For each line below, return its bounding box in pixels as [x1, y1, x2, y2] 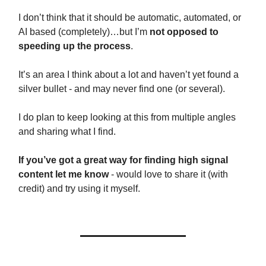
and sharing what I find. [18, 126, 116, 137]
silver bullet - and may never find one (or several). [18, 83, 225, 94]
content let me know [18, 169, 109, 179]
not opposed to [150, 26, 218, 37]
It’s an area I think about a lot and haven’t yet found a [18, 69, 239, 80]
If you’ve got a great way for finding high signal [18, 154, 228, 165]
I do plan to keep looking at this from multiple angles [18, 112, 236, 122]
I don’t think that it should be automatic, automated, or [18, 12, 241, 23]
